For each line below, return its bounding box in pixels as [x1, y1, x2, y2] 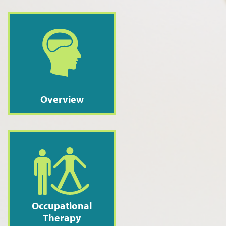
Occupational [31, 199, 92, 212]
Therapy [43, 211, 81, 224]
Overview [40, 93, 84, 105]
